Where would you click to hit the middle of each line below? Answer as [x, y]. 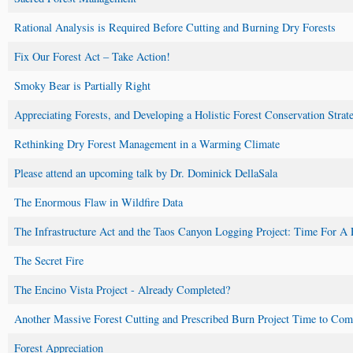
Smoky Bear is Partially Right [82, 85]
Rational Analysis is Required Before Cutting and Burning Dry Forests [175, 27]
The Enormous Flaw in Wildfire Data [98, 202]
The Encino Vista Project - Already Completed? [122, 289]
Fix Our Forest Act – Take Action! [92, 56]
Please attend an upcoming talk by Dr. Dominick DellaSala [146, 173]
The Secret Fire [49, 260]
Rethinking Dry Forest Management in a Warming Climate [147, 143]
